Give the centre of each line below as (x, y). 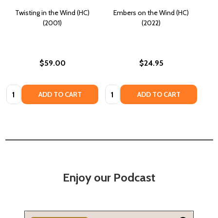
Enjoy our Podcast (109, 178)
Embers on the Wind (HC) (151, 12)
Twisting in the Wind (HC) (52, 12)
